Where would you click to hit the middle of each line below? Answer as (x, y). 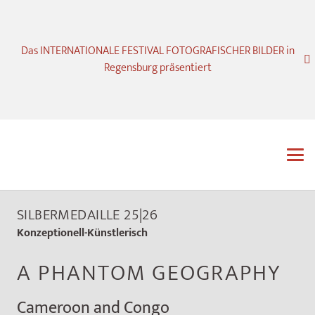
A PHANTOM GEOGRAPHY (149, 273)
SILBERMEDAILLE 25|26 (88, 215)
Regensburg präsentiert (157, 68)
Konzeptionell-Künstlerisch (82, 233)
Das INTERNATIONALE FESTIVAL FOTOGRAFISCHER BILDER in (157, 51)
